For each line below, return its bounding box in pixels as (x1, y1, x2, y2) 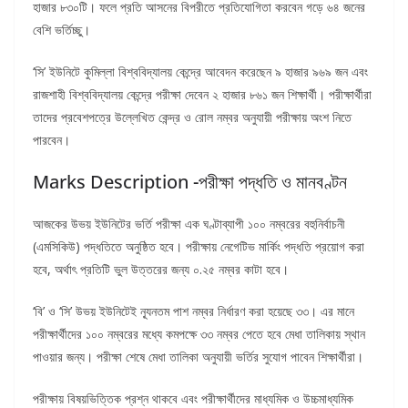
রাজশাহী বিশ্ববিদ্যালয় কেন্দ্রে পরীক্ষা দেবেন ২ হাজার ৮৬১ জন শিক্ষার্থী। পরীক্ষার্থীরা (33, 86, 372, 104)
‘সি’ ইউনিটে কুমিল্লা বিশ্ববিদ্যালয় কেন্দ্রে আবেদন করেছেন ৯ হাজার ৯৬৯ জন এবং (33, 63, 368, 81)
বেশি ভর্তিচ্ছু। (33, 21, 90, 39)
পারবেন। (33, 131, 70, 149)
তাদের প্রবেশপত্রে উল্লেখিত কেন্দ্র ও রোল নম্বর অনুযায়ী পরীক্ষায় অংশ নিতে (33, 108, 352, 127)
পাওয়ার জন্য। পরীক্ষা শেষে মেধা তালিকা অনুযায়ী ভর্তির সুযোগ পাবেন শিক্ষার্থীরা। (33, 348, 363, 366)
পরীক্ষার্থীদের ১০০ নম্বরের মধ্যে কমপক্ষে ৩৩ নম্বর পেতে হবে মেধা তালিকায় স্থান (33, 325, 365, 343)
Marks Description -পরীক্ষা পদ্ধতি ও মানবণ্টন (33, 169, 347, 195)
